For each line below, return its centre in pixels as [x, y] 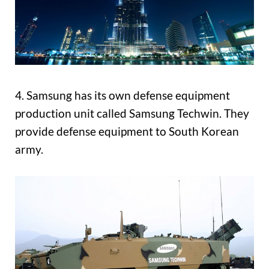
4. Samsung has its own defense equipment [122, 95]
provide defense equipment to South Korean [127, 131]
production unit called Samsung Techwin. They [132, 113]
